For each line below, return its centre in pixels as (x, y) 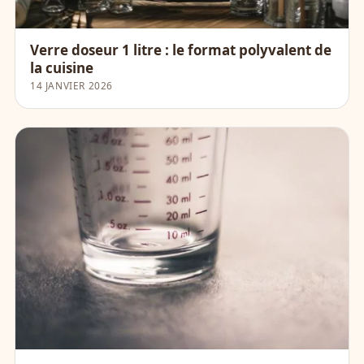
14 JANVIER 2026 (71, 85)
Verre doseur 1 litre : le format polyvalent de (181, 50)
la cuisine (62, 67)
